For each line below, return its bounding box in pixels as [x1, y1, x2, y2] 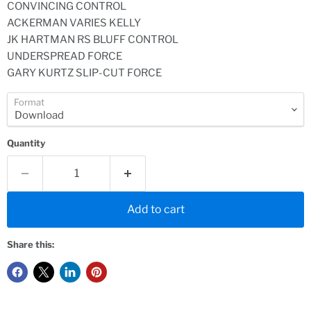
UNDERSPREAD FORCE [7, 50, 122, 63]
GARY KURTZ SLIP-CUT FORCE [7, 67, 162, 80]
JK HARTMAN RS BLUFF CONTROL [7, 33, 178, 47]
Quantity [7, 137, 45, 149]
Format [14, 96, 44, 108]
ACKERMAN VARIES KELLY [7, 17, 141, 30]
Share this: [7, 239, 54, 251]
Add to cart [126, 203, 185, 217]
